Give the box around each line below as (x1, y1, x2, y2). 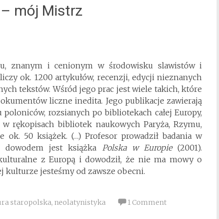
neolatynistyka (54, 198, 106, 207)
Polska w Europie (102, 143, 178, 153)
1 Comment (128, 198, 167, 207)
